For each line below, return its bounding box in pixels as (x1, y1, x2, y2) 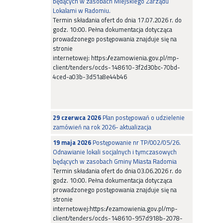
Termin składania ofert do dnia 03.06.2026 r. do (53, 166, 182, 176)
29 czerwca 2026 (53, 112, 101, 122)
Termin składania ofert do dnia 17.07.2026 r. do (53, 15, 182, 25)
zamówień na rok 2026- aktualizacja (53, 122, 151, 132)
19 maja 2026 (53, 137, 91, 147)
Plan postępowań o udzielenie (101, 112, 185, 122)
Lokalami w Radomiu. (53, 5, 111, 15)
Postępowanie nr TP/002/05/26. (91, 137, 181, 147)
